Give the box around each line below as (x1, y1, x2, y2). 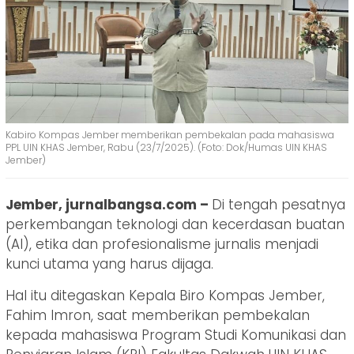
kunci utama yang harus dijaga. (6, 254, 213, 274)
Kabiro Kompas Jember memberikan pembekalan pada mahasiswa (6, 128, 334, 142)
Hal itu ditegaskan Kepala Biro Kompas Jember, (6, 286, 325, 306)
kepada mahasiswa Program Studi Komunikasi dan (6, 326, 346, 345)
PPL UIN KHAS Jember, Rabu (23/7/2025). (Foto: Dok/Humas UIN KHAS (6, 141, 327, 155)
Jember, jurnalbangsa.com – (6, 195, 212, 215)
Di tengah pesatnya (212, 195, 345, 215)
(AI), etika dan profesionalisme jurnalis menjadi (6, 235, 318, 254)
